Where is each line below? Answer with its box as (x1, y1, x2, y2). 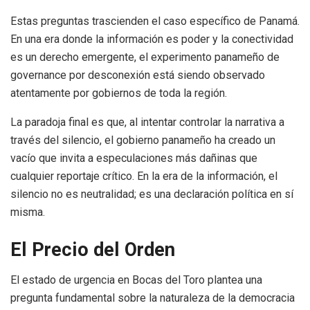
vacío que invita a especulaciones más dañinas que (10, 152, 257, 165)
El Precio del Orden (10, 238, 175, 261)
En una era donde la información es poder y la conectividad (10, 33, 293, 46)
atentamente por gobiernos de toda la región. (10, 86, 227, 100)
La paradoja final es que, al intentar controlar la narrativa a (10, 116, 284, 129)
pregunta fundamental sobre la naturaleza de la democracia (10, 291, 295, 305)
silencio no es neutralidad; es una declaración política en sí (10, 188, 293, 201)
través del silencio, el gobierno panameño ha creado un (10, 134, 275, 147)
